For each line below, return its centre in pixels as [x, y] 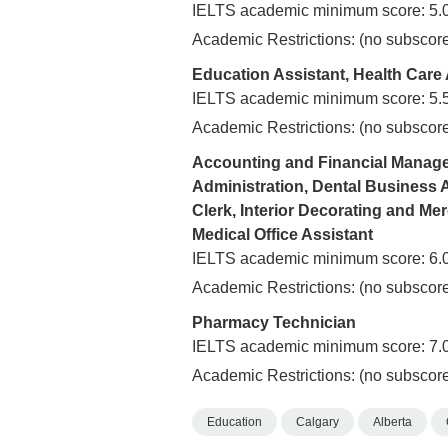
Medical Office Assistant [282, 235]
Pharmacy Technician [274, 323]
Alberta [392, 422]
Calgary [317, 422]
